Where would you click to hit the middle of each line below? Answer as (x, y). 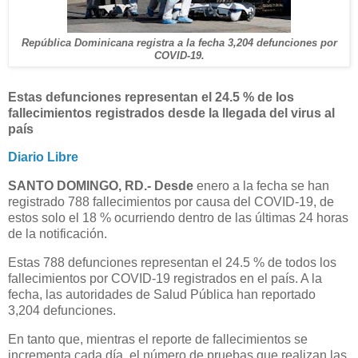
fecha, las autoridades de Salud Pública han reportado (162, 295)
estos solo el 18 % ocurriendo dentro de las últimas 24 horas (178, 218)
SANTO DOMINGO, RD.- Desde (101, 186)
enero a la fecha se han (261, 186)
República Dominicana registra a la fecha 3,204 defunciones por (179, 43)
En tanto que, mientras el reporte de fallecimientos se (158, 339)
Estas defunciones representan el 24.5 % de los (151, 97)
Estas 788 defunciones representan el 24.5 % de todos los (172, 263)
